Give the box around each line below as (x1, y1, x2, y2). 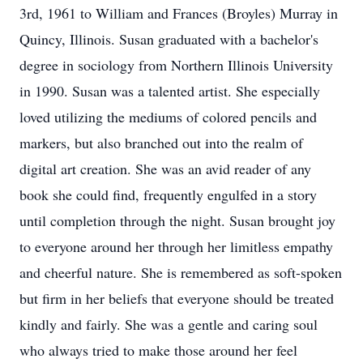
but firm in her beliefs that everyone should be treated (19, 288, 334, 308)
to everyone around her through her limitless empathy (19, 237, 333, 256)
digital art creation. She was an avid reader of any (19, 159, 311, 178)
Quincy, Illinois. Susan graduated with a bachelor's (19, 29, 318, 49)
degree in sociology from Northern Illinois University (19, 55, 333, 75)
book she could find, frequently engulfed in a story (19, 185, 317, 204)
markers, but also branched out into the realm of (19, 133, 303, 152)
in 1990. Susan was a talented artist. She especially (19, 81, 320, 100)
